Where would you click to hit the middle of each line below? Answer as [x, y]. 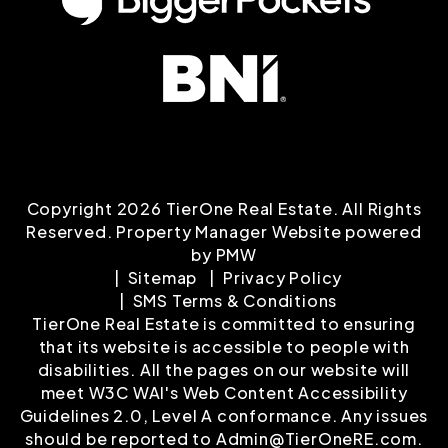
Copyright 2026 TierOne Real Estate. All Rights [224, 209]
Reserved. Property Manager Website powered [224, 232]
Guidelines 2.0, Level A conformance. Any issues [224, 416]
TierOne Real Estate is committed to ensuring [224, 324]
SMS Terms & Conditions [235, 301]
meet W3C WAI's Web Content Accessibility [224, 393]
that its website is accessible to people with [224, 347]
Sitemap [162, 278]
